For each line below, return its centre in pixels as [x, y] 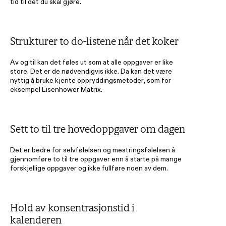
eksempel [26, 89]
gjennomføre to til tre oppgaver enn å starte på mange [96, 159]
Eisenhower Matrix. [72, 89]
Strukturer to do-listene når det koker [95, 41]
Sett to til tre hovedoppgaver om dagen [99, 129]
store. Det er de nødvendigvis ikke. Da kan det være [91, 71]
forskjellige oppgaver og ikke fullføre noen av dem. [90, 168]
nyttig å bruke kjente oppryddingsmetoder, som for [91, 80]
